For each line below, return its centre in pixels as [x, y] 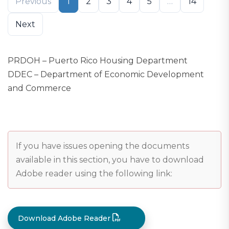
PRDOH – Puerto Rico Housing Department [98, 60]
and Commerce [39, 88]
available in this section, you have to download [110, 159]
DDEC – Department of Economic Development [106, 74]
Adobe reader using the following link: [94, 173]
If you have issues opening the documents [102, 146]
